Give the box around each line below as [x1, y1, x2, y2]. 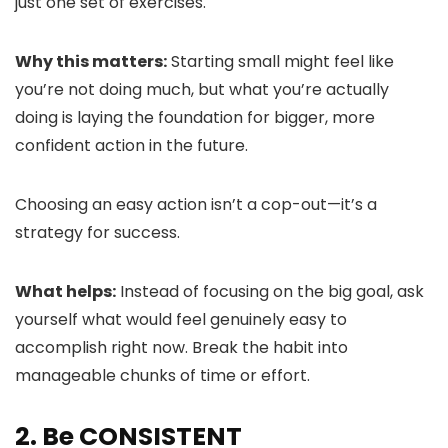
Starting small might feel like [167, 50, 394, 73]
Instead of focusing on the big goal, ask [116, 280, 424, 303]
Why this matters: [15, 50, 167, 73]
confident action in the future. [15, 134, 248, 157]
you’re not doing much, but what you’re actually [15, 78, 389, 101]
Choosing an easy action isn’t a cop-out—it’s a [15, 193, 377, 216]
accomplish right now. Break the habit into [15, 336, 348, 359]
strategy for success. [15, 221, 180, 244]
